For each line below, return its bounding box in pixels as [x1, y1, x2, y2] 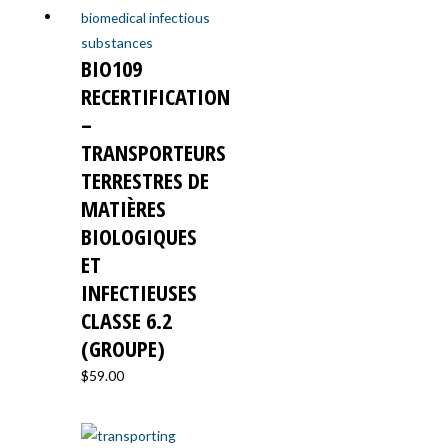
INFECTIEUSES [81, 277, 198, 309]
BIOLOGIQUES [81, 221, 198, 253]
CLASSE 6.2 [81, 305, 173, 337]
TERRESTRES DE [81, 165, 210, 197]
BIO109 [81, 53, 143, 85]
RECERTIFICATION [81, 81, 231, 113]
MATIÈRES [81, 193, 167, 225]
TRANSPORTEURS [81, 137, 227, 169]
